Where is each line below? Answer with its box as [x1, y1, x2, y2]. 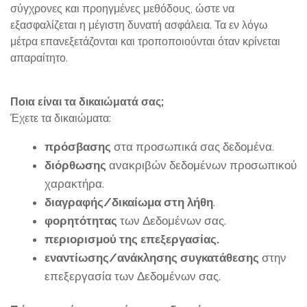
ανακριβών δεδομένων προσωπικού [106, 158, 297, 172]
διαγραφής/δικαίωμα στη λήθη [45, 195, 213, 209]
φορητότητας [45, 214, 120, 228]
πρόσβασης [45, 140, 111, 153]
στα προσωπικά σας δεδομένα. [111, 140, 274, 153]
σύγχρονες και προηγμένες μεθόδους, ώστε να [10, 2, 234, 15]
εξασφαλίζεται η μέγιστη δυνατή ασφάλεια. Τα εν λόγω [10, 19, 268, 32]
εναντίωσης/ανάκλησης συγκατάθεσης [45, 251, 259, 265]
